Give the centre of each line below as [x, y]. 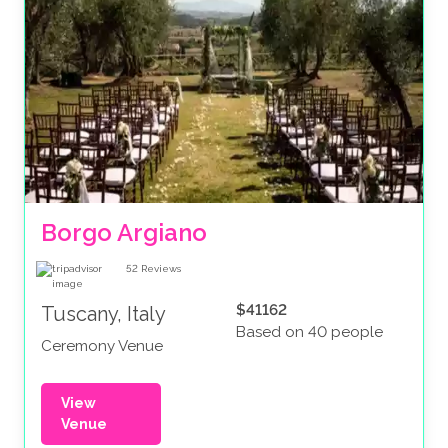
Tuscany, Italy [103, 314]
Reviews [161, 269]
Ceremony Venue [102, 346]
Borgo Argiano [124, 233]
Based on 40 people [309, 332]
